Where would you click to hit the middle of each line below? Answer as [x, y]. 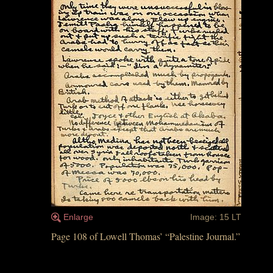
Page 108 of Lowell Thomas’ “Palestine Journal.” [146, 236]
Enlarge [78, 217]
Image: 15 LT [216, 217]
